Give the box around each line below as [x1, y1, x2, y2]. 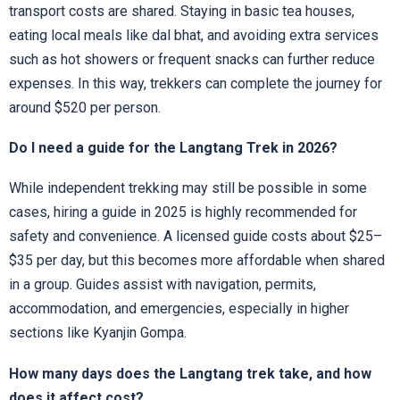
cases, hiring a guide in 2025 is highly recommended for [9, 204, 357, 221]
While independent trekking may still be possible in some [9, 179, 367, 197]
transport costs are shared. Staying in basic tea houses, [9, 2, 354, 20]
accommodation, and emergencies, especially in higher [9, 300, 349, 318]
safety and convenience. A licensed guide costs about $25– [9, 228, 382, 246]
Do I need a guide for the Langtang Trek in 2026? [9, 138, 337, 156]
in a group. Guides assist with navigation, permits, [9, 276, 316, 294]
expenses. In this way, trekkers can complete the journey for [9, 74, 382, 92]
